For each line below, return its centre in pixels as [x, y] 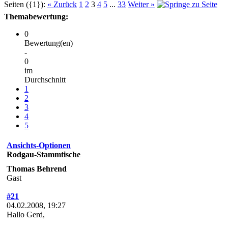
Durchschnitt [45, 79]
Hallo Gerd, [26, 214]
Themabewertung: [36, 16]
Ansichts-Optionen [39, 145]
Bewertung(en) [49, 43]
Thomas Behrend [37, 168]
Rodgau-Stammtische [44, 154]
